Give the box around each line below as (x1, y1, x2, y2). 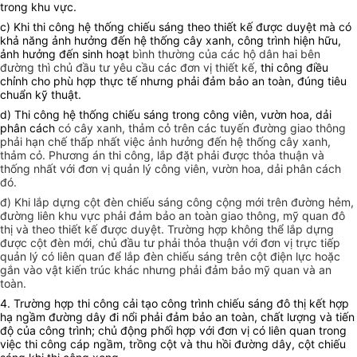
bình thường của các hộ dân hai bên (132, 47, 320, 61)
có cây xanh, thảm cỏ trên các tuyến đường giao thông (58, 121, 346, 135)
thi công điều (257, 61, 328, 75)
